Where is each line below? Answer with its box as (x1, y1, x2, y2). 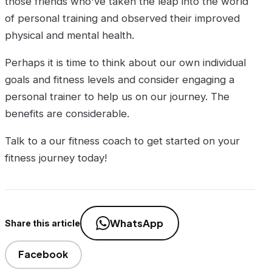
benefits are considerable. (5, 107, 129, 120)
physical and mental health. (5, 29, 134, 42)
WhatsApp (109, 216, 163, 229)
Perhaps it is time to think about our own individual (5, 56, 246, 69)
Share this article (5, 218, 80, 229)
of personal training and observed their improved (5, 12, 240, 25)
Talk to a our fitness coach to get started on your (5, 134, 240, 147)
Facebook (18, 248, 69, 261)
